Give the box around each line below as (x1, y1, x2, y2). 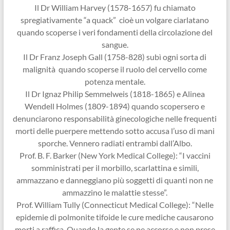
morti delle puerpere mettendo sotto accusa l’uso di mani (15, 126, 215, 136)
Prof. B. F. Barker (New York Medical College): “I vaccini (19, 150, 210, 161)
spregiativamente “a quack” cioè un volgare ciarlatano (21, 15, 209, 25)
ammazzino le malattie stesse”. (62, 187, 168, 198)
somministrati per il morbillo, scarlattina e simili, (31, 163, 199, 173)
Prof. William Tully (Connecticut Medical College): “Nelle (16, 200, 214, 210)
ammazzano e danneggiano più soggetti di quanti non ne (16, 175, 214, 185)
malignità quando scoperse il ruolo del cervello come (23, 64, 207, 74)
